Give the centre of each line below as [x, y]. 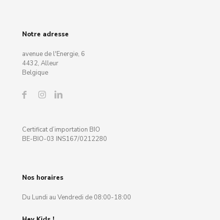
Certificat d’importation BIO [61, 130]
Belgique [35, 73]
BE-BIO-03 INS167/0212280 [65, 139]
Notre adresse [45, 35]
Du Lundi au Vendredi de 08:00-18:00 [77, 198]
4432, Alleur [40, 64]
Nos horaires [43, 178]
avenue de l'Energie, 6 [54, 54]
